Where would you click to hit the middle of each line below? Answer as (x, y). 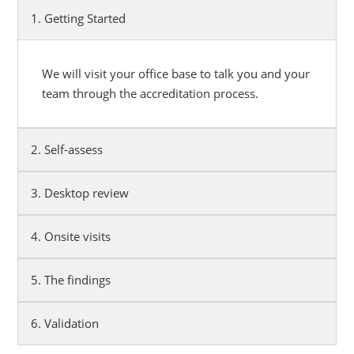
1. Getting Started (79, 19)
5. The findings (71, 280)
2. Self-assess (67, 150)
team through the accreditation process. (151, 94)
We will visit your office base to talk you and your (176, 74)
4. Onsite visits (71, 237)
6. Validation (65, 324)
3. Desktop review (80, 193)
